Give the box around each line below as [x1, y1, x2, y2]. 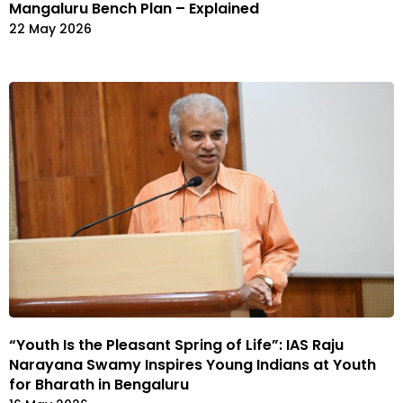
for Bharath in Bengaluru [9, 373, 189, 395]
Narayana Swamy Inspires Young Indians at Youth [9, 354, 376, 375]
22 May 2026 [9, 19, 92, 38]
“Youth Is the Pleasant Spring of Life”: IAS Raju [9, 334, 344, 355]
